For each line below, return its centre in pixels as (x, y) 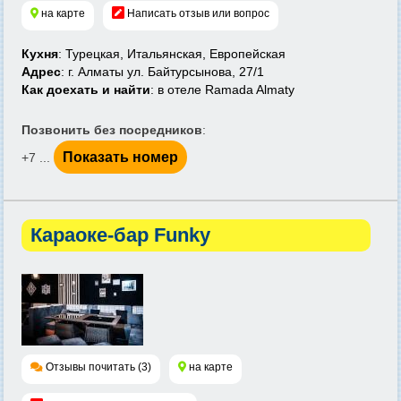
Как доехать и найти (86, 90)
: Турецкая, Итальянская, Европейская (172, 54)
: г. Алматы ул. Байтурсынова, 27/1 (162, 72)
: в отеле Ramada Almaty (222, 90)
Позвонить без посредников (112, 130)
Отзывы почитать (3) (98, 367)
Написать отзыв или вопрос (198, 13)
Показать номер (120, 157)
